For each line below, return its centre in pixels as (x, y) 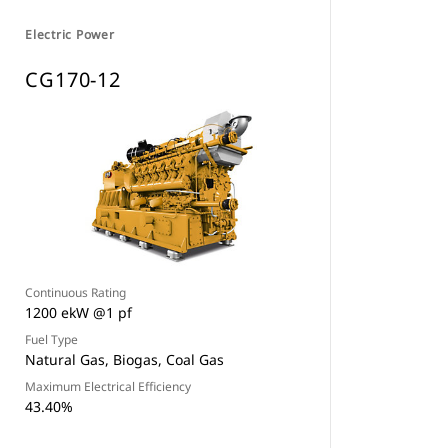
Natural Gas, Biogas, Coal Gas (125, 359)
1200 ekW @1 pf (79, 312)
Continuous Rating (76, 292)
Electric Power (70, 34)
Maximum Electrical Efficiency (108, 386)
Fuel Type (52, 339)
